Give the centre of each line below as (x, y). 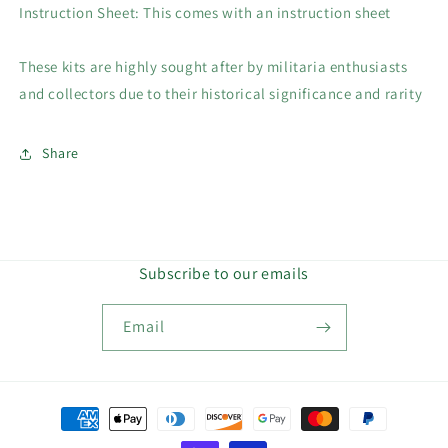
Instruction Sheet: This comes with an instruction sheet (205, 12)
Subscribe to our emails (224, 273)
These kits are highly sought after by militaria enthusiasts (213, 66)
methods (63, 436)
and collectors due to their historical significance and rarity (221, 93)
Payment (63, 409)
